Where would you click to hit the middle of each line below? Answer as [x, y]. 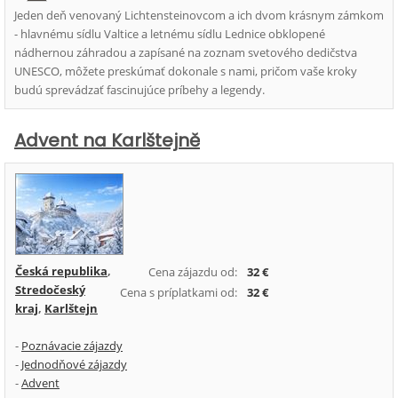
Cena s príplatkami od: [179, 292]
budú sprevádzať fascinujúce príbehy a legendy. [139, 90]
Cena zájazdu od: [193, 272]
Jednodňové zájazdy [74, 364]
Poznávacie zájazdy [72, 346]
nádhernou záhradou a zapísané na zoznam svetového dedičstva [186, 52]
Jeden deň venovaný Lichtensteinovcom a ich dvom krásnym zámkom [199, 15]
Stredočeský [50, 290]
